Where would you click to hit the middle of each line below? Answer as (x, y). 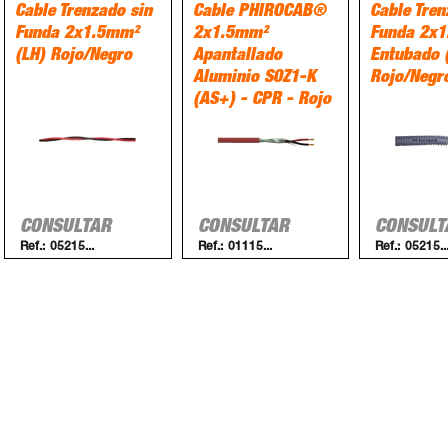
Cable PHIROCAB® (259, 12)
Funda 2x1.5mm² (77, 34)
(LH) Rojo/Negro (73, 56)
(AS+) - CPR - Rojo (261, 100)
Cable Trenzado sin (83, 12)
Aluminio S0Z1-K (254, 78)
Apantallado (237, 56)
